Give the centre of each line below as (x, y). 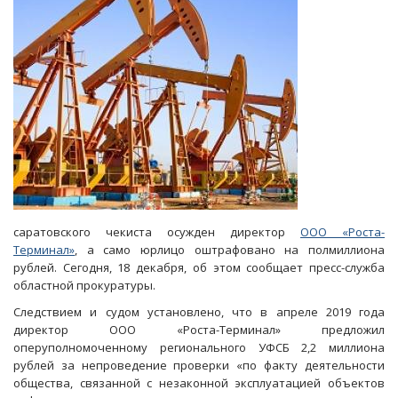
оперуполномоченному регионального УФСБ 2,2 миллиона (199, 347)
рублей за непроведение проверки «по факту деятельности (199, 365)
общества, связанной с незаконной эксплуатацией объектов (199, 383)
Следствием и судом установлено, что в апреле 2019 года (199, 312)
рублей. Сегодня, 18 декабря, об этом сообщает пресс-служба (199, 267)
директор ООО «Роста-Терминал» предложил (199, 330)
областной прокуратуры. (84, 285)
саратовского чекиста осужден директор (157, 232)
